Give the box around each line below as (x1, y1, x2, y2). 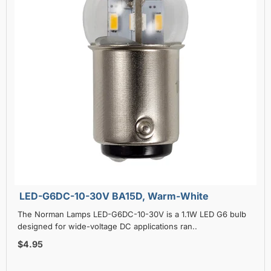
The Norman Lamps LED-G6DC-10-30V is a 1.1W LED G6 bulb (18, 209, 246, 219)
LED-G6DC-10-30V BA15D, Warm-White (19, 189, 209, 202)
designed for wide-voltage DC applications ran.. (18, 221, 197, 231)
